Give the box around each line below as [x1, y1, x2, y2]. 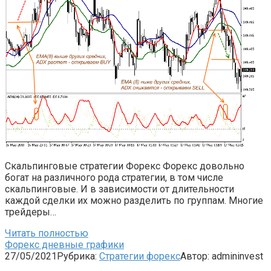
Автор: [180, 250, 209, 262]
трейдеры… [5, 206, 56, 218]
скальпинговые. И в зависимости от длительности [5, 183, 234, 195]
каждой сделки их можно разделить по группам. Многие [5, 194, 263, 206]
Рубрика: [57, 250, 97, 262]
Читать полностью [5, 227, 88, 239]
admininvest [212, 250, 263, 262]
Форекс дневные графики [5, 238, 124, 250]
